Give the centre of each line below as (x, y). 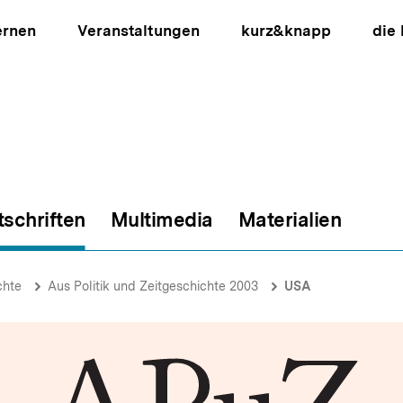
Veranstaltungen (139, 31)
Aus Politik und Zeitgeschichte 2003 (153, 286)
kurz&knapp (286, 31)
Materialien (289, 219)
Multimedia (161, 219)
